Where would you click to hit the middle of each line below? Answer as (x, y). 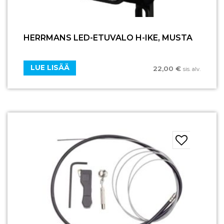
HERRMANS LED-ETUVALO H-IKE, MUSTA (108, 38)
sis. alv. (192, 69)
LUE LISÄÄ (50, 68)
